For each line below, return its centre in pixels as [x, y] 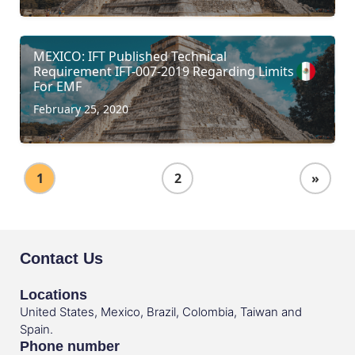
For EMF [57, 86]
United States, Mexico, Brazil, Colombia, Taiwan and [161, 311]
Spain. [36, 329]
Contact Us [61, 258]
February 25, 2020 [81, 109]
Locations [53, 294]
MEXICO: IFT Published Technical [130, 56]
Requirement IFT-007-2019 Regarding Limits [164, 71]
